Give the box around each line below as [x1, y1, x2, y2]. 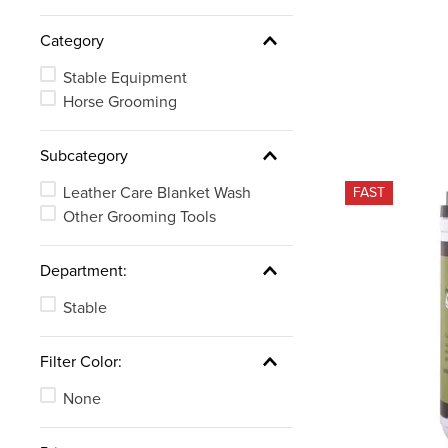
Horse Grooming [62, 93, 177, 110]
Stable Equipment [62, 69, 187, 86]
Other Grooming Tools [62, 208, 216, 225]
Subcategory [40, 147, 128, 164]
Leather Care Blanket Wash [62, 184, 251, 201]
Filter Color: [40, 353, 122, 370]
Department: [40, 262, 127, 279]
